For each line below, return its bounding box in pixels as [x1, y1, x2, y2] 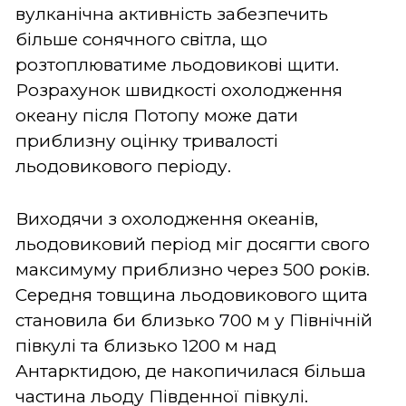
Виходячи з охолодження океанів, [15, 208, 318, 229]
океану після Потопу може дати [15, 104, 298, 126]
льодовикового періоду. [15, 155, 231, 177]
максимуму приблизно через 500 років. [15, 258, 370, 280]
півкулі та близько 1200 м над [15, 334, 276, 356]
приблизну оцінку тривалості [15, 130, 278, 151]
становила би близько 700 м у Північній [15, 309, 372, 331]
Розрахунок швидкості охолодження [15, 79, 343, 101]
